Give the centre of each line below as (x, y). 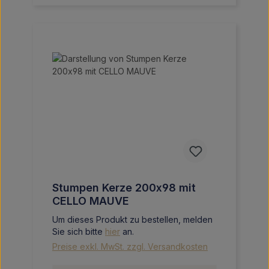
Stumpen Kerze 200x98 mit (124, 188)
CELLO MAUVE (91, 201)
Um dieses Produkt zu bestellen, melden (132, 219)
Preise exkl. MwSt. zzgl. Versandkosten (130, 246)
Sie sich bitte (79, 231)
